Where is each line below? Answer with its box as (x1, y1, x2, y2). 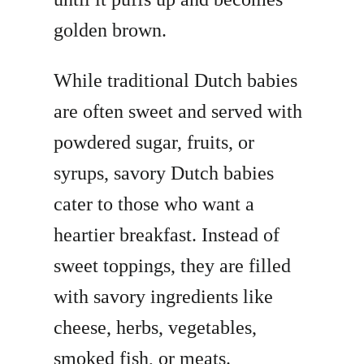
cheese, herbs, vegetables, (54, 317, 258, 339)
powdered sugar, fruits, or (54, 132, 255, 154)
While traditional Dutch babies (54, 70, 298, 92)
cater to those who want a (54, 193, 255, 215)
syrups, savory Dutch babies (54, 162, 275, 184)
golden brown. (54, 19, 167, 41)
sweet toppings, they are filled (54, 255, 292, 277)
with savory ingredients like (54, 286, 274, 308)
